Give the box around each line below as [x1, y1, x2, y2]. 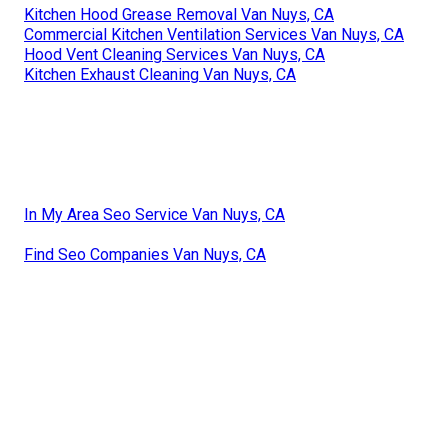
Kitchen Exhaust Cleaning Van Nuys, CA [24, 64, 296, 84]
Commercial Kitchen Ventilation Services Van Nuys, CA [24, 24, 404, 44]
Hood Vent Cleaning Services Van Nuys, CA [24, 44, 325, 64]
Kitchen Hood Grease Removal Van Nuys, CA [24, 4, 334, 24]
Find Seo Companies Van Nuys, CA [24, 244, 266, 264]
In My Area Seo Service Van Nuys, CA [24, 204, 285, 224]
